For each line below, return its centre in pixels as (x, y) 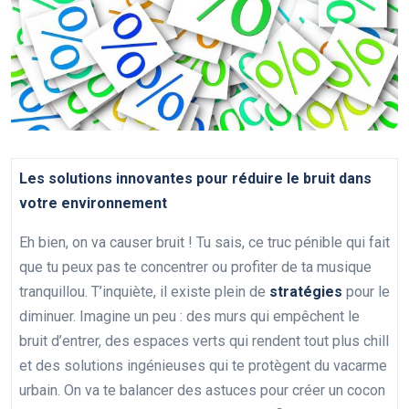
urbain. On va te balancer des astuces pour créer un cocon (202, 390)
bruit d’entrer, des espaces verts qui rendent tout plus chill (204, 341)
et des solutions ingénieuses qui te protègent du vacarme (203, 365)
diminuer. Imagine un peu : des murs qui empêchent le (189, 316)
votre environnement (93, 203)
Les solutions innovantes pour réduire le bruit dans (195, 178)
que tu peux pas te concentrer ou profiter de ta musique (195, 267)
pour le (366, 291)
